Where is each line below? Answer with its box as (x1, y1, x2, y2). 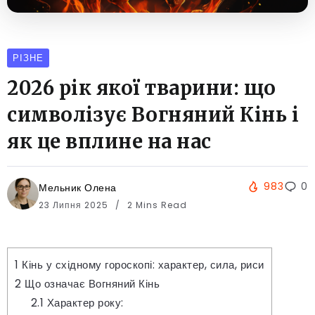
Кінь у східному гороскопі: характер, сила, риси (18, 257, 264, 272)
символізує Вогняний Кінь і (7, 102, 299, 127)
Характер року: (44, 295, 124, 310)
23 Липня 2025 (39, 198, 111, 211)
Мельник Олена (39, 180, 117, 195)
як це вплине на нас (7, 129, 212, 153)
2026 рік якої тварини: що (7, 75, 276, 100)
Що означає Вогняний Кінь (21, 276, 160, 291)
